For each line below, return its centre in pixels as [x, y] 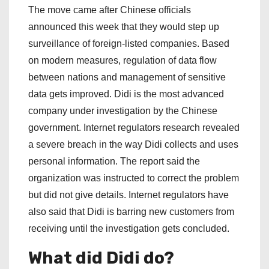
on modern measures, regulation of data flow [122, 61]
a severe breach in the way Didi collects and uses [133, 145]
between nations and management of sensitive [127, 77]
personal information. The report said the [114, 162]
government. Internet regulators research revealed [134, 128]
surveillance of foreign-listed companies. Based [129, 44]
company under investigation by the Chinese [123, 111]
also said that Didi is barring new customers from [131, 212]
